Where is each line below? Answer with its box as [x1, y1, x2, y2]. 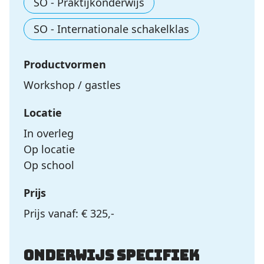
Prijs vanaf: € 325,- [24, 206, 114, 220]
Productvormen [24, 57, 106, 71]
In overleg [24, 126, 74, 140]
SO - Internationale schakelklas [34, 22, 189, 36]
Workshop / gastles [24, 78, 121, 92]
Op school [24, 158, 74, 172]
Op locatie [24, 142, 75, 156]
